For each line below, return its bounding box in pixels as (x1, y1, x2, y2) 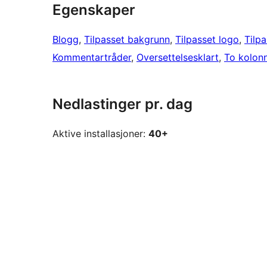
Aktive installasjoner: (52, 128, 148, 140)
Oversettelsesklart (136, 51, 219, 64)
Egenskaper (52, 1, 135, 19)
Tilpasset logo (175, 33, 239, 46)
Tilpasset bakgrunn (84, 33, 170, 46)
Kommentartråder (52, 51, 131, 64)
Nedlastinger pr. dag (52, 95, 193, 113)
